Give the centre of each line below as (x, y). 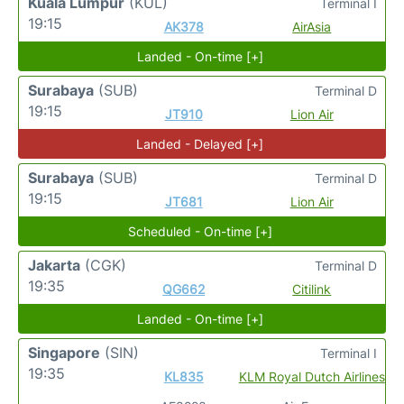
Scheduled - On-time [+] (200, 231)
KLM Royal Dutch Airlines (312, 376)
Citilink (312, 289)
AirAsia (312, 27)
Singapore (64, 353)
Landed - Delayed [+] (200, 144)
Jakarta (54, 265)
